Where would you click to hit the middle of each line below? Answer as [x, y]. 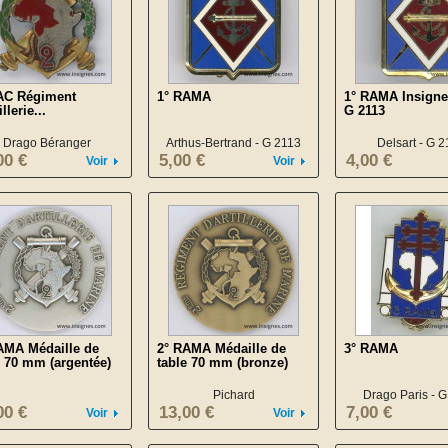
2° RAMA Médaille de [221, 348]
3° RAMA [371, 348]
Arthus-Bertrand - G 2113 [233, 143]
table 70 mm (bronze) [222, 362]
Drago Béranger [46, 143]
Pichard [233, 395]
